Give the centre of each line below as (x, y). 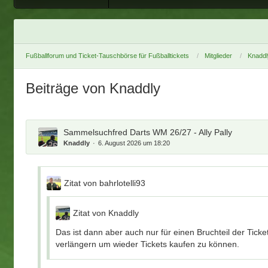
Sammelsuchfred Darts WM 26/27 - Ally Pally (148, 132)
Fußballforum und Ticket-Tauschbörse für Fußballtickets (108, 56)
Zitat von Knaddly (106, 213)
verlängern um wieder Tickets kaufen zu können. (148, 244)
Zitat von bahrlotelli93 (105, 183)
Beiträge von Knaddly (93, 88)
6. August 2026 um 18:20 (134, 143)
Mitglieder (219, 56)
